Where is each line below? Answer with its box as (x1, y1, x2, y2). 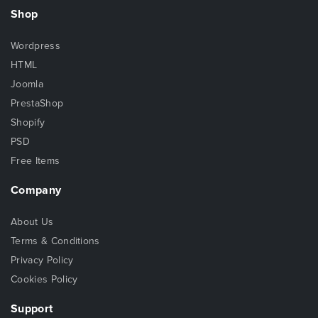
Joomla (11, 77, 43, 90)
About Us (11, 215, 54, 228)
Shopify (11, 116, 45, 128)
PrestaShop (11, 97, 64, 109)
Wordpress (11, 39, 60, 52)
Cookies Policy (11, 273, 78, 285)
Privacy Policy (11, 253, 74, 266)
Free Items (11, 154, 60, 167)
